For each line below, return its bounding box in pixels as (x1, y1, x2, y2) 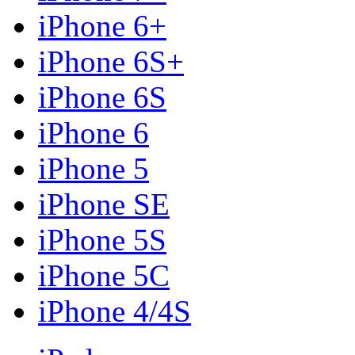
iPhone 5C (38, 258, 170, 292)
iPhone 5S (38, 222, 166, 257)
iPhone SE (38, 186, 170, 221)
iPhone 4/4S (38, 293, 191, 328)
